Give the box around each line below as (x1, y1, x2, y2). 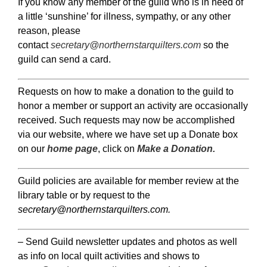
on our (18, 143, 47, 154)
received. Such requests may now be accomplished (18, 114, 235, 125)
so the (201, 39, 229, 50)
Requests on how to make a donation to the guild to (18, 86, 234, 97)
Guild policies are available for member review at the (18, 175, 239, 186)
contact (18, 39, 51, 50)
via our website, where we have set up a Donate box (18, 129, 238, 139)
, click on (98, 143, 137, 154)
